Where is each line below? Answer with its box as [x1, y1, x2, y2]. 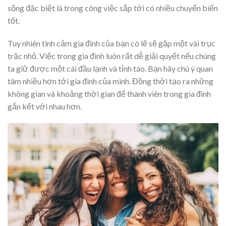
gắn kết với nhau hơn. [8, 101, 82, 111]
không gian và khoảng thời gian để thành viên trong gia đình [8, 89, 211, 99]
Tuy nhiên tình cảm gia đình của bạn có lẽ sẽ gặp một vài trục [8, 38, 215, 48]
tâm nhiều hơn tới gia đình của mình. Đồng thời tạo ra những [8, 76, 213, 86]
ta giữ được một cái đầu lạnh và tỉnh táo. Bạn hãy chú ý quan [8, 64, 213, 74]
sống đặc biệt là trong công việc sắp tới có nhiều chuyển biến [8, 3, 218, 13]
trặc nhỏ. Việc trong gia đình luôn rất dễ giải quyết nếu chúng [8, 51, 216, 61]
